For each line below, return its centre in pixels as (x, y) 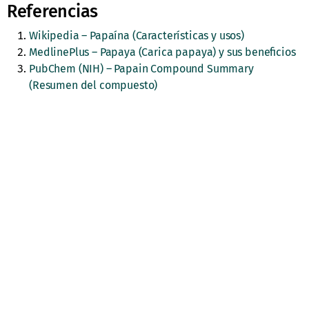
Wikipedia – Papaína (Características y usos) (137, 36)
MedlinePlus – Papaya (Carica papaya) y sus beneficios (162, 52)
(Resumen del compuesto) (93, 86)
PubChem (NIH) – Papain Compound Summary (141, 69)
